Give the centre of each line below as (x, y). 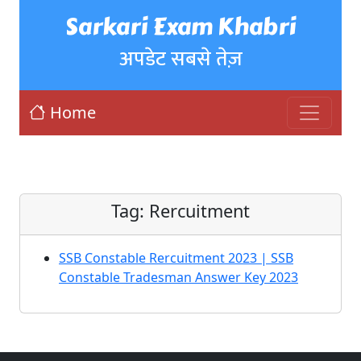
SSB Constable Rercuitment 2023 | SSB (176, 258)
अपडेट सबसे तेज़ (180, 59)
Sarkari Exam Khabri (180, 27)
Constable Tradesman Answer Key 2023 (178, 277)
